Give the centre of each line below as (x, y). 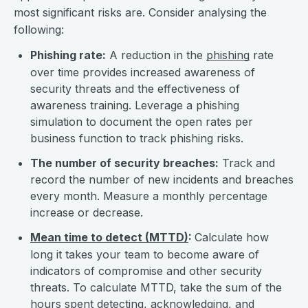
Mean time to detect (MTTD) (109, 237)
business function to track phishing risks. (137, 138)
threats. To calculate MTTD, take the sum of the (156, 287)
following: (39, 30)
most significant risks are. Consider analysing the (140, 12)
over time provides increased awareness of (143, 72)
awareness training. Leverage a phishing (135, 105)
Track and (247, 163)
